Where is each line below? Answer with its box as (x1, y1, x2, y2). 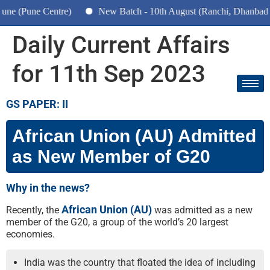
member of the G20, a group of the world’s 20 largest (6, 216, 228, 228)
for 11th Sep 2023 (12, 60, 206, 88)
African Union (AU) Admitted (12, 126, 256, 146)
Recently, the (6, 204, 61, 216)
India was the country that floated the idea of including (24, 257, 256, 268)
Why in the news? (6, 181, 90, 194)
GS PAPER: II (6, 98, 68, 110)
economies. (6, 228, 55, 240)
